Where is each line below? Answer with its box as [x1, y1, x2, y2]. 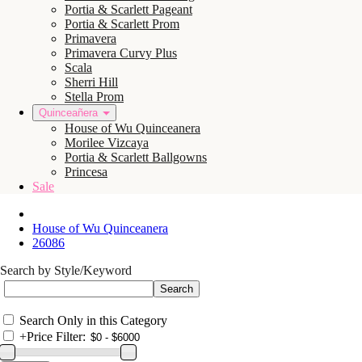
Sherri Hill [65, 75, 118, 89]
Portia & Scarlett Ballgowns [65, 150, 207, 164]
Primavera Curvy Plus [65, 46, 177, 60]
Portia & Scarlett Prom [65, 17, 179, 31]
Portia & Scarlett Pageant [65, 2, 192, 16]
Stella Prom [65, 90, 124, 103]
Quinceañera [39, 107, 98, 119]
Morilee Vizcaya [65, 136, 149, 149]
